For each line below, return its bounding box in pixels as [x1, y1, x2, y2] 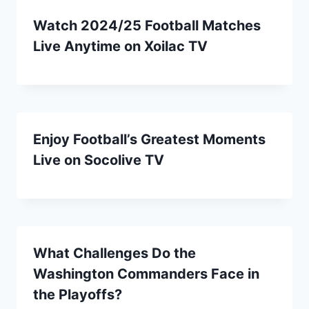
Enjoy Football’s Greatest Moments [33, 130, 266, 148]
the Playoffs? [33, 286, 122, 303]
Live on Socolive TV [33, 151, 164, 168]
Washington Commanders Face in [33, 265, 259, 282]
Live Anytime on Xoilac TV [33, 37, 208, 54]
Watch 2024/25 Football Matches [33, 17, 261, 34]
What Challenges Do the [33, 244, 196, 261]
